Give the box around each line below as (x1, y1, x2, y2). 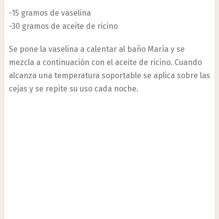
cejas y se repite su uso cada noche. (8, 84, 138, 93)
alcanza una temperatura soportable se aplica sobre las (8, 71, 210, 80)
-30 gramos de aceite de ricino (8, 22, 118, 31)
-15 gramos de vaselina (8, 8, 91, 18)
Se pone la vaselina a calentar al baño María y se (8, 44, 185, 54)
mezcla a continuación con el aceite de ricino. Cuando (8, 58, 202, 67)
